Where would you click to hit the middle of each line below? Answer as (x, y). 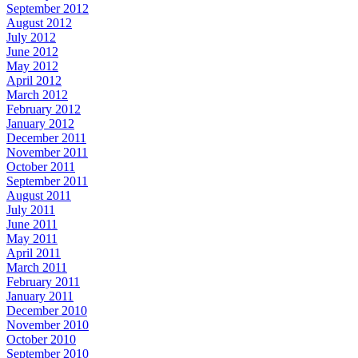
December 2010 (47, 310)
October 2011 (41, 166)
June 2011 (32, 224)
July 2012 (31, 37)
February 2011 (43, 281)
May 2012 (32, 66)
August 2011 (39, 195)
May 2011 (32, 238)
